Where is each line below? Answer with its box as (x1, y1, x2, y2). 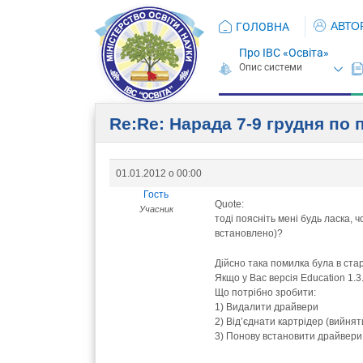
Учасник (139, 203, 173, 214)
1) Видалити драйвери (215, 301, 318, 313)
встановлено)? (215, 227, 283, 239)
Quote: (215, 198, 244, 210)
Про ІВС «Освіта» (239, 46, 330, 59)
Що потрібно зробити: (215, 286, 316, 298)
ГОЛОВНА (235, 19, 289, 33)
